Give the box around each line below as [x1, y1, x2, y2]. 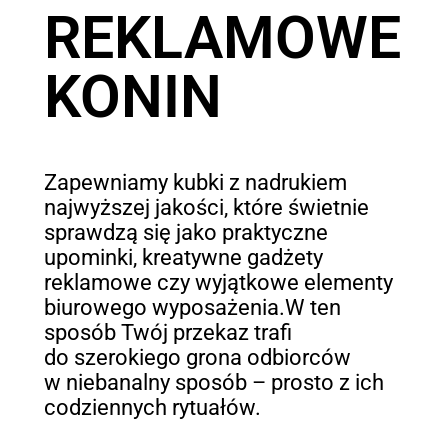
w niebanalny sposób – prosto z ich [44, 369, 385, 395]
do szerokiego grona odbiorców [44, 344, 352, 370]
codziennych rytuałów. [44, 394, 262, 420]
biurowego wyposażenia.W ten [44, 294, 342, 320]
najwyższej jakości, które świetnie [44, 194, 370, 220]
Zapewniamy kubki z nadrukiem [44, 169, 348, 195]
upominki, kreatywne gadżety [44, 244, 324, 270]
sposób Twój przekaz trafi [44, 319, 293, 345]
